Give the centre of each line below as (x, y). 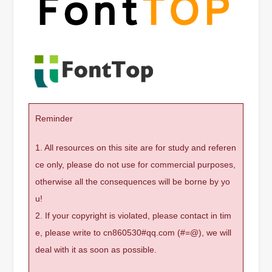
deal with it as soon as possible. (96, 249)
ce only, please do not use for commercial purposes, (136, 164)
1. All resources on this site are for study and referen (136, 147)
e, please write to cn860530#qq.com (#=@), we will (134, 232)
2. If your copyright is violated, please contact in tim (134, 215)
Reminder (54, 118)
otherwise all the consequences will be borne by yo (133, 181)
